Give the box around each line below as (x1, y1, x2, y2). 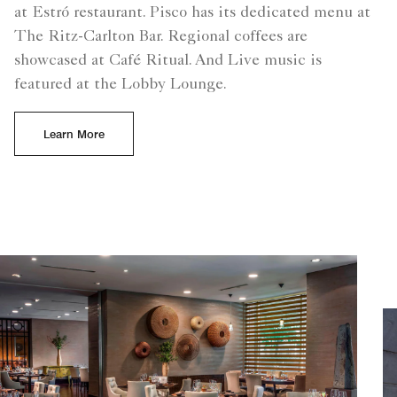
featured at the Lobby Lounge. (14, 76, 227, 93)
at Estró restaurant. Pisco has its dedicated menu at (14, 4, 370, 21)
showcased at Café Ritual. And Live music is (14, 52, 322, 69)
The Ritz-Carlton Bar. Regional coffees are (14, 28, 307, 45)
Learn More (43, 126, 105, 141)
